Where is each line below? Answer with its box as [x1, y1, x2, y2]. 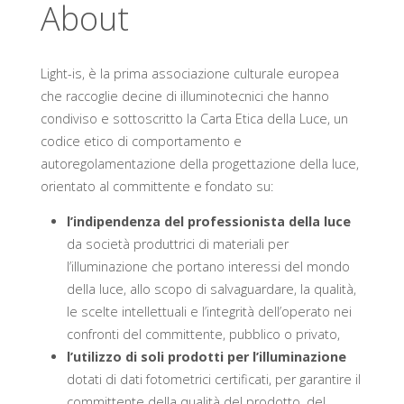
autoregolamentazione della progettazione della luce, [40, 154, 359, 172]
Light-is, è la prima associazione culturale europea [40, 64, 339, 82]
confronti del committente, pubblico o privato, [66, 326, 340, 344]
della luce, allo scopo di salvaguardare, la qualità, [66, 280, 356, 298]
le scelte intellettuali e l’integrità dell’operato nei [66, 303, 352, 321]
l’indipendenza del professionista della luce [66, 213, 351, 231]
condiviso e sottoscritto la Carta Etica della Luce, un [40, 109, 348, 127]
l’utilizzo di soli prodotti [66, 348, 224, 366]
